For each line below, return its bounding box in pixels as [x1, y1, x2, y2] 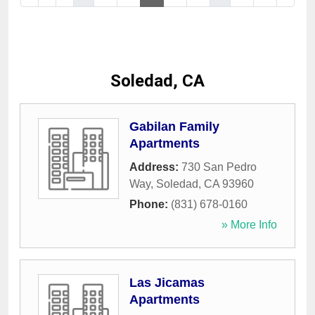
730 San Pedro [181, 161, 257, 174]
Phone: [129, 198, 171, 211]
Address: [129, 161, 181, 174]
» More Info [221, 219, 277, 231]
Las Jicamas [129, 276, 205, 290]
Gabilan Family [129, 120, 219, 134]
